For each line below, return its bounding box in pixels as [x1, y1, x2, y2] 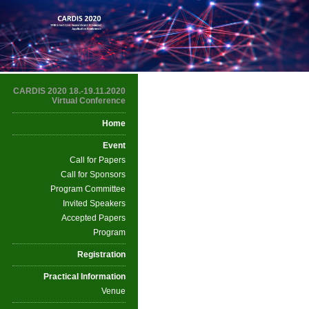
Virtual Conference [52, 96, 126, 106]
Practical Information [43, 272, 126, 282]
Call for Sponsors [61, 170, 126, 180]
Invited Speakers [63, 199, 126, 209]
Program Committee [50, 184, 126, 195]
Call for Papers [70, 155, 126, 166]
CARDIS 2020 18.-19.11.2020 [13, 86, 126, 97]
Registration [77, 250, 126, 260]
